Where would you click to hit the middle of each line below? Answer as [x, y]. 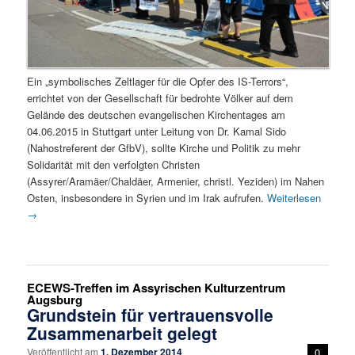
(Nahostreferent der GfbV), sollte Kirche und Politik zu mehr [164, 148]
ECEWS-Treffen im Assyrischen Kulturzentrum [157, 287]
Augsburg [55, 299]
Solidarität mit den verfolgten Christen [114, 165]
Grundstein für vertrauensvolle [151, 314]
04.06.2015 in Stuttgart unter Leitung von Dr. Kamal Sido [157, 132]
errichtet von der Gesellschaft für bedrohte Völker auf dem [160, 98]
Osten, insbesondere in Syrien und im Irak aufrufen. [147, 198]
